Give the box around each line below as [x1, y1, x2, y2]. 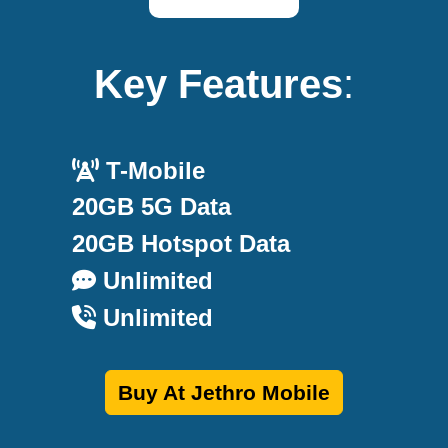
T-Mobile [99, 156, 205, 184]
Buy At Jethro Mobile [118, 380, 330, 404]
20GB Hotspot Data [72, 230, 290, 258]
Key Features [94, 61, 343, 106]
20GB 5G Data [72, 193, 231, 221]
